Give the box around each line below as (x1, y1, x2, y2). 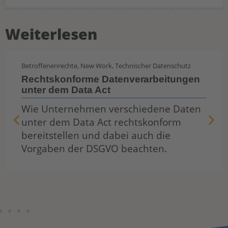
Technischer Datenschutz (115, 61, 191, 71)
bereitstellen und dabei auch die (21, 128, 170, 142)
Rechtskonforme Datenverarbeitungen (21, 74, 201, 85)
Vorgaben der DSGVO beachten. (21, 141, 167, 156)
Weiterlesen (5, 24, 97, 44)
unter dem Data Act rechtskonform (21, 115, 181, 129)
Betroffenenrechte (21, 61, 77, 71)
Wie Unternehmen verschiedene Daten (21, 102, 201, 116)
